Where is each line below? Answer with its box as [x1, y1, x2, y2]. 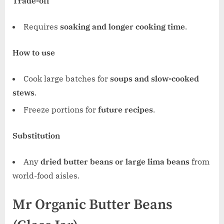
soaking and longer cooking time [60, 21, 185, 32]
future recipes [98, 104, 153, 115]
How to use [12, 47, 55, 58]
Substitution [12, 130, 60, 141]
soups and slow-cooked [110, 73, 199, 84]
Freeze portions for [23, 104, 98, 115]
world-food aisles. [12, 170, 79, 181]
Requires [23, 21, 60, 32]
